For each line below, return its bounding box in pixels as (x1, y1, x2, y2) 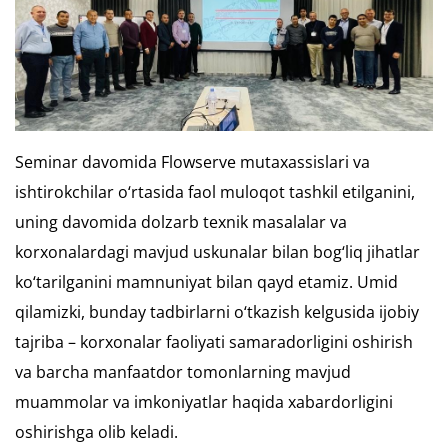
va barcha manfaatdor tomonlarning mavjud (15, 360, 351, 383)
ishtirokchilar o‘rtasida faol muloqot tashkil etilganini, (15, 180, 415, 203)
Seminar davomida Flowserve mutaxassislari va (15, 150, 370, 173)
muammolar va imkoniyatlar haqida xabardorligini (15, 390, 393, 413)
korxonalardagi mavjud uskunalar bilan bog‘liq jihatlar (15, 240, 420, 263)
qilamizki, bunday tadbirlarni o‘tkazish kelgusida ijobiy (15, 300, 419, 323)
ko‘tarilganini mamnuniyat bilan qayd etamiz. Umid (15, 270, 398, 293)
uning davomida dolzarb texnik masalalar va (15, 210, 347, 233)
